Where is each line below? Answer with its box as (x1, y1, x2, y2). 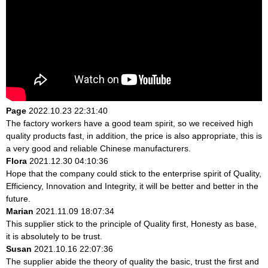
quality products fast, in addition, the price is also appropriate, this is (6, 130, 262, 141)
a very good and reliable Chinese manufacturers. (6, 143, 191, 153)
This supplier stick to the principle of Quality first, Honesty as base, (6, 218, 257, 229)
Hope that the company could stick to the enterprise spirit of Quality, (6, 168, 261, 178)
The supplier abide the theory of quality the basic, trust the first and (6, 256, 259, 266)
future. (6, 193, 31, 203)
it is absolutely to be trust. (6, 231, 102, 241)
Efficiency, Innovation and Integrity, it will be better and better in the (6, 181, 258, 191)
